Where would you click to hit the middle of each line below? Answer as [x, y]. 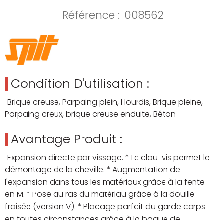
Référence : [91, 15]
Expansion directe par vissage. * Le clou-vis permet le [109, 158]
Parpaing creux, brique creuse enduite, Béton [90, 114]
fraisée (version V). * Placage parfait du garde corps [105, 207]
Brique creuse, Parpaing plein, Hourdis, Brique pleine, [105, 102]
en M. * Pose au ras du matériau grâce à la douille [100, 194]
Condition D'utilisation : [80, 84]
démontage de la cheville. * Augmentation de [93, 170]
